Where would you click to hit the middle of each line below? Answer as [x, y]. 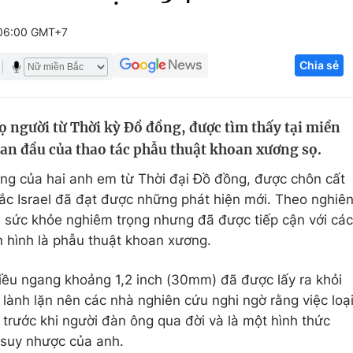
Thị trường [286, 166]
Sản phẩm [286, 136]
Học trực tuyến [107, 136]
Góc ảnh [296, 19]
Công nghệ [289, 76]
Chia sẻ [319, 65]
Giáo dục [89, 76]
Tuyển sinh [94, 106]
